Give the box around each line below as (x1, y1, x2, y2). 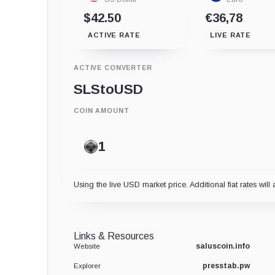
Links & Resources (74, 230, 154, 241)
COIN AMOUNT (74, 106, 130, 114)
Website (74, 242, 100, 250)
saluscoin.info (195, 241, 250, 250)
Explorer (74, 261, 101, 269)
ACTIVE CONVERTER (74, 63, 152, 71)
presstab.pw (202, 261, 250, 270)
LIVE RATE (210, 31, 252, 39)
